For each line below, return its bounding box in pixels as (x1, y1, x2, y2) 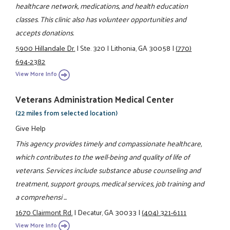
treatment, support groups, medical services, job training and (15, 177, 205, 190)
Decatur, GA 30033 (78, 205, 137, 219)
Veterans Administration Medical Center (15, 91, 174, 107)
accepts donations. (15, 25, 74, 39)
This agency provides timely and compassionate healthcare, (15, 137, 202, 150)
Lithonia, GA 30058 (110, 41, 171, 54)
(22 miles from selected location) (15, 107, 118, 119)
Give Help (15, 121, 46, 135)
